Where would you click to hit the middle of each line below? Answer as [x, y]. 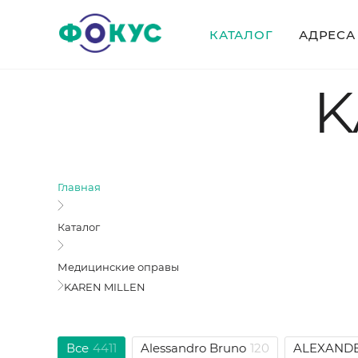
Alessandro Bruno [193, 348]
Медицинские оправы [118, 267]
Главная [79, 187]
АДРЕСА [327, 35]
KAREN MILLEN [105, 287]
